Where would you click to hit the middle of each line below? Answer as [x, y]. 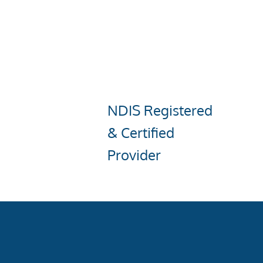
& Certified [141, 132]
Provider [134, 154]
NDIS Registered [160, 110]
